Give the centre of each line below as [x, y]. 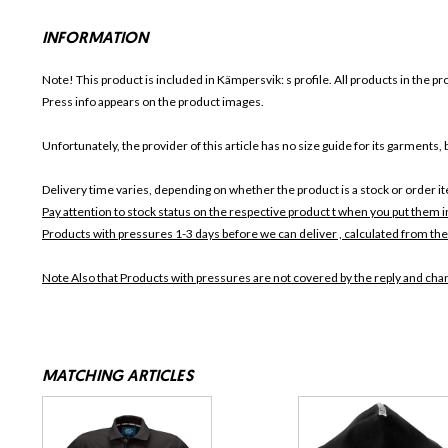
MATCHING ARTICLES [117, 377]
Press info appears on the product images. [153, 102]
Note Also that [81, 278]
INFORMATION [95, 39]
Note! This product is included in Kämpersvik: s [168, 80]
